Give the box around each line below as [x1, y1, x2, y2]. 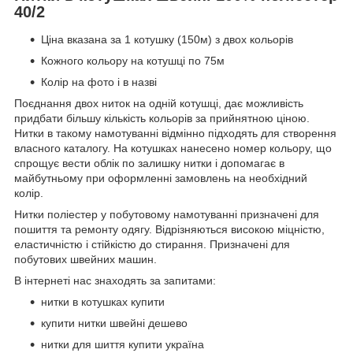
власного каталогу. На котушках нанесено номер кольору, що [14, 142, 332, 155]
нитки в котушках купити [41, 295, 165, 309]
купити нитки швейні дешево [41, 317, 188, 330]
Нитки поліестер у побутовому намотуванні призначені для [14, 208, 319, 221]
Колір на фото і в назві [41, 76, 157, 89]
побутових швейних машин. [14, 253, 157, 266]
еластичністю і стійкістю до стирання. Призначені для [14, 238, 290, 251]
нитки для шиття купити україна [41, 338, 204, 351]
